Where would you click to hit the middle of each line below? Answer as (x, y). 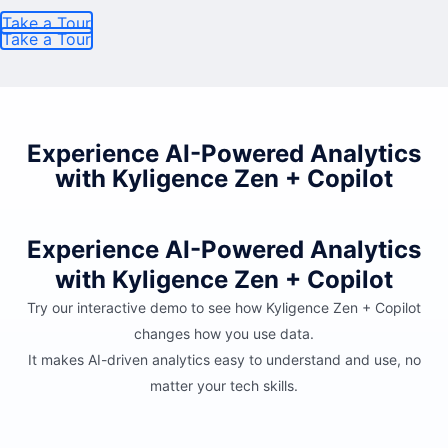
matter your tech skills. (224, 385)
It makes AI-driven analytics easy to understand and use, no (224, 359)
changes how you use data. (224, 333)
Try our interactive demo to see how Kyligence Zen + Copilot (224, 307)
